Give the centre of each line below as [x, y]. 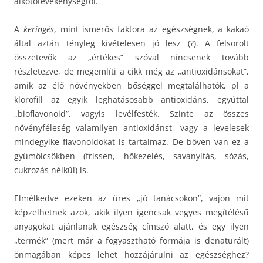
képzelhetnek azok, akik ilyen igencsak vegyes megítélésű [131, 212]
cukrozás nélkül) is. [51, 170]
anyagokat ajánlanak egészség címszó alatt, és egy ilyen [131, 226]
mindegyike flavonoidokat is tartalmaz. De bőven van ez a [131, 141]
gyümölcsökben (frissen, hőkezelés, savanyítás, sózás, [131, 156]
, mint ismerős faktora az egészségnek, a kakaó [151, 29]
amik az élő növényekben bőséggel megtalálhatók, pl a [131, 85]
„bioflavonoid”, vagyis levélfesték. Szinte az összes [131, 113]
